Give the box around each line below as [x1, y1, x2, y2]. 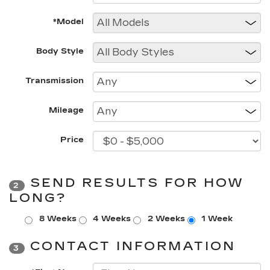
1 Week [201, 213, 233, 224]
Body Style [36, 46, 84, 57]
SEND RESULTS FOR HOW [25, 175, 244, 190]
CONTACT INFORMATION [25, 238, 236, 253]
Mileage [49, 105, 84, 116]
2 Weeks [147, 213, 185, 224]
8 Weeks [39, 213, 77, 224]
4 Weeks [93, 213, 131, 224]
